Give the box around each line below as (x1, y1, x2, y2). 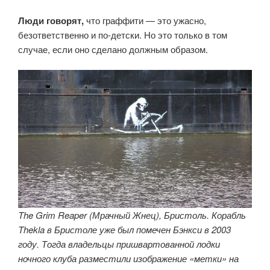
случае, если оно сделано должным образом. (18, 42, 208, 55)
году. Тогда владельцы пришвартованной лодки (18, 237, 220, 250)
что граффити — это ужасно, (84, 13, 206, 27)
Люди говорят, (18, 13, 84, 27)
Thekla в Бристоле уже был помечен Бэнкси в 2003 (18, 222, 231, 236)
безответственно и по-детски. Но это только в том (18, 28, 227, 41)
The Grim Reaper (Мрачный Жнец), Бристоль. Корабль (18, 208, 246, 221)
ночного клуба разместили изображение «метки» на (18, 251, 239, 265)
